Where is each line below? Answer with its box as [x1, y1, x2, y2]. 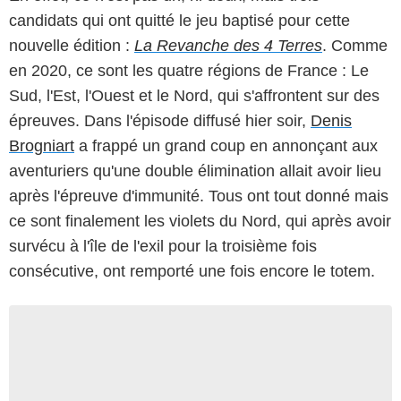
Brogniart [9, 136, 74, 155]
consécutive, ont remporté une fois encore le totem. [9, 261, 375, 280]
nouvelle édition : [9, 36, 134, 55]
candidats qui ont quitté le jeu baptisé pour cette [9, 11, 350, 30]
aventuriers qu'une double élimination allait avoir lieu [9, 161, 381, 180]
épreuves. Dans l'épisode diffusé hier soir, [9, 111, 311, 130]
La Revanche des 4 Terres [134, 36, 322, 55]
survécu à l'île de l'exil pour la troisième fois [9, 236, 317, 255]
